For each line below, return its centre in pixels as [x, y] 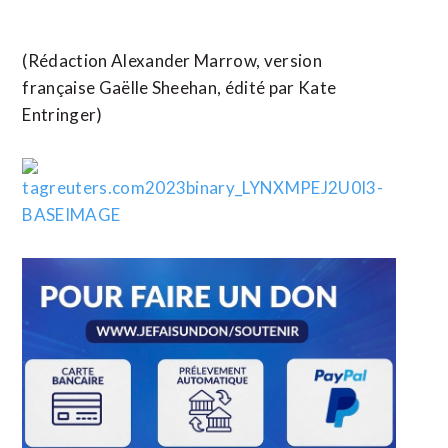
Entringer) [62, 114]
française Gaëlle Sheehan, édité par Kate [179, 87]
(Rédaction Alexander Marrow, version [172, 60]
